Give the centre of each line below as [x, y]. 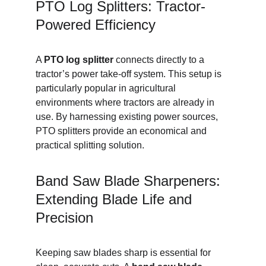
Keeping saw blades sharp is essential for [124, 253]
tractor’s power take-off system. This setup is [130, 74]
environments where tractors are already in [126, 102]
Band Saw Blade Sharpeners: [130, 181]
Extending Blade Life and [116, 199]
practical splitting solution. [90, 145]
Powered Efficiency [96, 25]
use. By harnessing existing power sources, [128, 117]
